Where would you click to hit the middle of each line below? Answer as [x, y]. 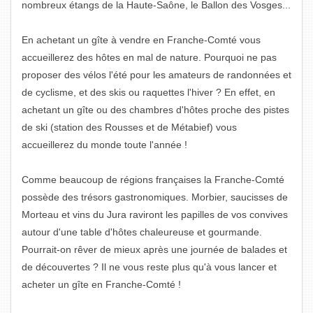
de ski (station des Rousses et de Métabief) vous [129, 127]
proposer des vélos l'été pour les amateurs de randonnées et [156, 75]
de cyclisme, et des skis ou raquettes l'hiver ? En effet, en [148, 92]
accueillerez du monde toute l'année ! [104, 145]
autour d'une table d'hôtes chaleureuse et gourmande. [142, 232]
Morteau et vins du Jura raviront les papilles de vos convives [155, 214]
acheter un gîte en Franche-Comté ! [101, 284]
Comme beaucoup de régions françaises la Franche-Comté [153, 180]
